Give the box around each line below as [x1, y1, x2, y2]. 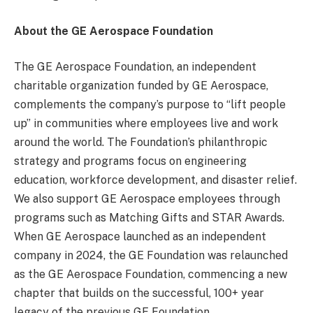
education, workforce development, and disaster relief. [14, 173, 298, 187]
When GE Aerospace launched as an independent [14, 230, 266, 244]
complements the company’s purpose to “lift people [14, 98, 286, 112]
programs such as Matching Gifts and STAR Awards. [14, 211, 286, 225]
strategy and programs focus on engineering [14, 154, 247, 168]
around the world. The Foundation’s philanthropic [14, 136, 268, 150]
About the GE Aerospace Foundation [14, 24, 214, 38]
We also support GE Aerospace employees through [14, 192, 280, 206]
